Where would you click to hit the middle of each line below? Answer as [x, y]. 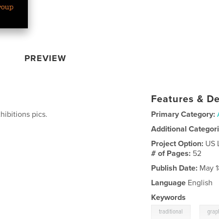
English [199, 183]
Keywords [169, 197]
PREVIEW [46, 58]
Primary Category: [183, 114]
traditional [171, 212]
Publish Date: [175, 168]
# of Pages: [172, 153]
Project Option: [178, 143]
